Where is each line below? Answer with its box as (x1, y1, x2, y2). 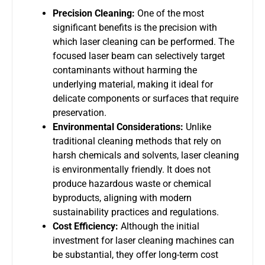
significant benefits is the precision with (53, 21, 217, 33)
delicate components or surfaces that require (53, 92, 238, 104)
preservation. (53, 106, 106, 118)
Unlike (183, 121, 211, 132)
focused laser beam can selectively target (53, 50, 225, 62)
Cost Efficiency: (53, 220, 118, 232)
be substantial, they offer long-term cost (53, 248, 218, 260)
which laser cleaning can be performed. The (53, 35, 234, 47)
